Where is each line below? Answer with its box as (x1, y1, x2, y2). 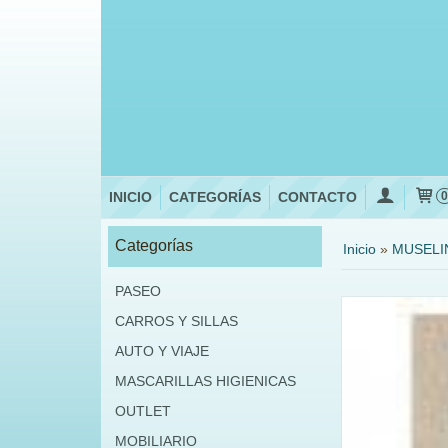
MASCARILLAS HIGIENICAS (114, 373, 296, 389)
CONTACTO (277, 189, 357, 205)
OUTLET (114, 403, 171, 419)
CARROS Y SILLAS (114, 313, 238, 329)
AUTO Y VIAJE (114, 343, 209, 359)
